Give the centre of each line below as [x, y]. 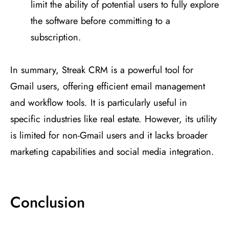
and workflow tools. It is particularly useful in [99, 103]
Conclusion [48, 202]
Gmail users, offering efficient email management [108, 86]
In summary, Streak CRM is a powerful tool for [102, 70]
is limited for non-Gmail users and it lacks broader [109, 135]
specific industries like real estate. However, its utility [113, 119]
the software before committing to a [100, 21]
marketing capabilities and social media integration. [112, 152]
